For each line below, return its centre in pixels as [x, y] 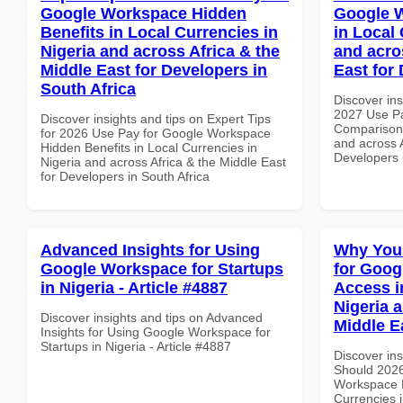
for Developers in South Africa [125, 176]
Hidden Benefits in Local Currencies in [149, 147]
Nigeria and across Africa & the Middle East [163, 161]
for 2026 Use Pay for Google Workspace [156, 133]
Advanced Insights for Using [150, 250]
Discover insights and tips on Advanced [152, 317]
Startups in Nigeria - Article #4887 [136, 346]
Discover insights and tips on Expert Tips [156, 118]
